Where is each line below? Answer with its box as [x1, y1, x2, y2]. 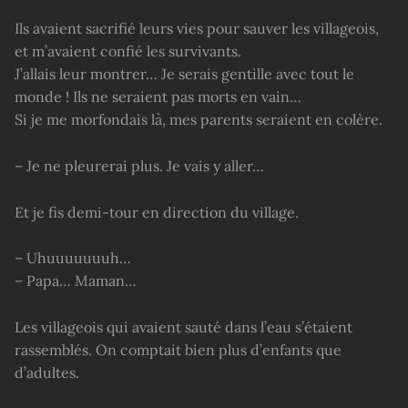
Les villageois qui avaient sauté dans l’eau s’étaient [15, 318, 352, 337]
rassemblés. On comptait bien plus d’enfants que [15, 341, 342, 360]
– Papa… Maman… [15, 271, 137, 291]
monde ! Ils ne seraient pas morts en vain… [15, 87, 301, 106]
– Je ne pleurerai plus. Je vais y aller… [15, 156, 264, 175]
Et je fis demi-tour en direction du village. [15, 202, 299, 221]
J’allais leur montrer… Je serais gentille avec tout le [15, 64, 354, 83]
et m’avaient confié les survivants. [15, 41, 241, 60]
